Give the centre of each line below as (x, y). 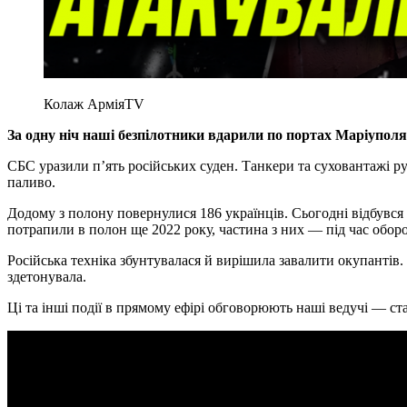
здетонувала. (47, 277)
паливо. (31, 183)
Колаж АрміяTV (94, 104)
